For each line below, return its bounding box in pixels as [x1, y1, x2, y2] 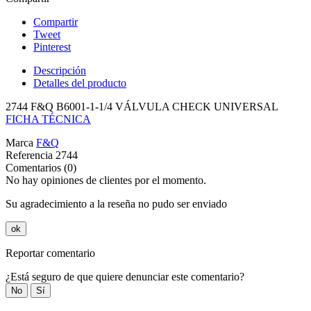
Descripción [33, 65, 86, 77]
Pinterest [33, 41, 71, 53]
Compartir [33, 16, 78, 28]
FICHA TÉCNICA [6, 113, 91, 126]
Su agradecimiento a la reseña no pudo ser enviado [6, 198, 227, 210]
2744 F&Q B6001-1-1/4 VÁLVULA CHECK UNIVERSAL [6, 101, 278, 113]
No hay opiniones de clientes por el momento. [6, 174, 206, 187]
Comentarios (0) [6, 162, 76, 174]
